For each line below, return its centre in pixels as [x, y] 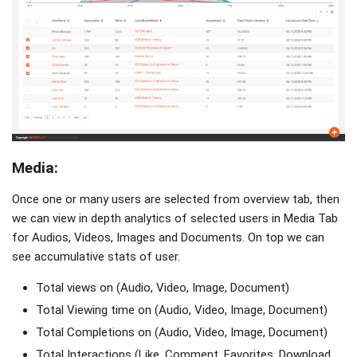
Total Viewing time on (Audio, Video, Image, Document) [182, 310]
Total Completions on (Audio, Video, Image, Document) [182, 332]
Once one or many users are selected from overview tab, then [176, 200]
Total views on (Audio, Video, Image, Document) [163, 288]
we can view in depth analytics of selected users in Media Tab [175, 219]
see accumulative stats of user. [96, 257]
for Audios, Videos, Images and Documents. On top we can [168, 238]
